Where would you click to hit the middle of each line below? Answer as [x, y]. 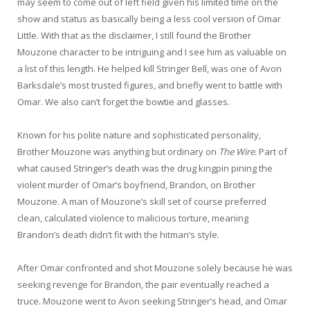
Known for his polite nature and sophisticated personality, [139, 135]
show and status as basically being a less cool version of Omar [149, 18]
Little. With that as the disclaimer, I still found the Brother [134, 35]
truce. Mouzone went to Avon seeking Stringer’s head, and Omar [152, 301]
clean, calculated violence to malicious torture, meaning [133, 218]
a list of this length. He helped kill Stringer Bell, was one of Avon [149, 68]
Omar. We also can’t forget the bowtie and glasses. [124, 101]
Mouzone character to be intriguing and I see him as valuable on [152, 52]
